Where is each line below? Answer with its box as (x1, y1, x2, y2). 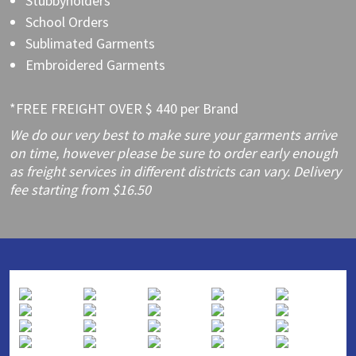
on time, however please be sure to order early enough (10, 143, 338, 162)
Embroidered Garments (25, 55, 165, 74)
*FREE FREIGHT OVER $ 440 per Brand (10, 99, 238, 118)
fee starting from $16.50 (10, 180, 151, 199)
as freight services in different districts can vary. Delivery (10, 161, 341, 180)
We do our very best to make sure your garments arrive (10, 125, 337, 144)
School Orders (25, 12, 109, 31)
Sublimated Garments (25, 33, 155, 52)
